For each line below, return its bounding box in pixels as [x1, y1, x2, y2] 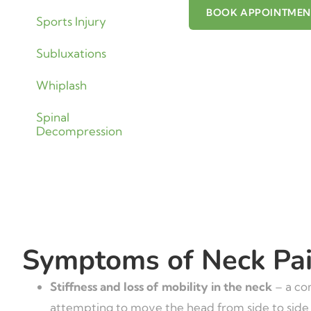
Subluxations [36, 46, 106, 60]
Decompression [36, 124, 122, 138]
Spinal [36, 110, 69, 124]
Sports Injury [36, 14, 106, 28]
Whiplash [36, 78, 87, 92]
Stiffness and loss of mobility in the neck [50, 279, 272, 294]
